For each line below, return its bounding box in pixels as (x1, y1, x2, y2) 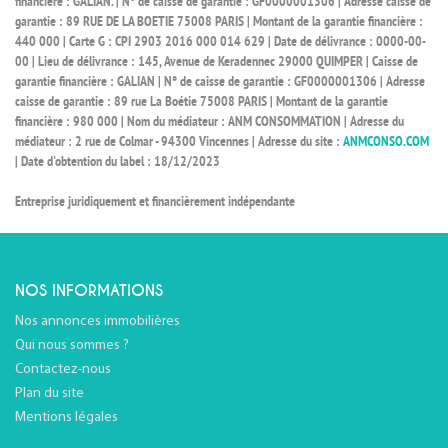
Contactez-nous (15, 362, 111, 377)
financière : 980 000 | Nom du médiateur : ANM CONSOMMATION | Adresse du (15, 114, 404, 131)
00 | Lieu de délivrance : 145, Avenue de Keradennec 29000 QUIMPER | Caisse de (15, 54, 418, 71)
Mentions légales (15, 410, 118, 425)
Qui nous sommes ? (15, 338, 129, 353)
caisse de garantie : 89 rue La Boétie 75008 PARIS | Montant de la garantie (15, 94, 388, 111)
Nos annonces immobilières (15, 314, 180, 329)
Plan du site (15, 386, 84, 401)
